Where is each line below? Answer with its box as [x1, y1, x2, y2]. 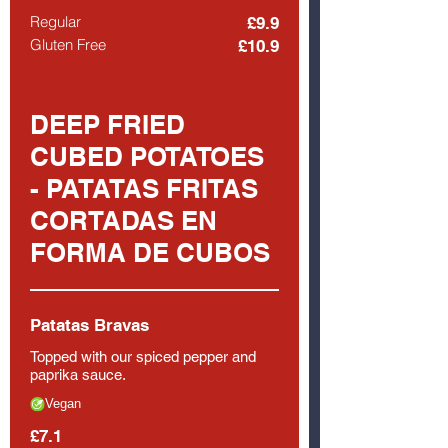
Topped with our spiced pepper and [30, 348, 256, 365]
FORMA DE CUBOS [30, 237, 270, 268]
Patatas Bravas [30, 315, 149, 335]
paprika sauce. [30, 366, 126, 383]
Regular [30, 12, 81, 31]
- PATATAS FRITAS [30, 173, 258, 204]
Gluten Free [30, 35, 106, 54]
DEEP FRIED [30, 109, 185, 140]
